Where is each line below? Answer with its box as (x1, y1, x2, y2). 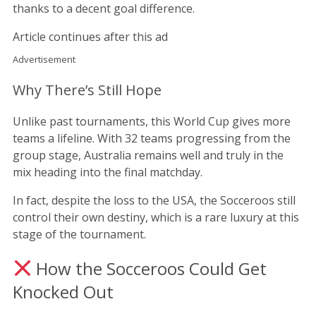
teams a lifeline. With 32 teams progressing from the (13, 130, 291, 146)
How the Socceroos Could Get (32, 256, 267, 280)
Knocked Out (13, 279, 114, 303)
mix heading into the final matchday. (13, 164, 202, 180)
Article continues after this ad (13, 28, 168, 44)
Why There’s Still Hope (13, 80, 162, 99)
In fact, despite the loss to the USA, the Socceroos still (13, 192, 296, 208)
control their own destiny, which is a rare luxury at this (13, 209, 299, 225)
